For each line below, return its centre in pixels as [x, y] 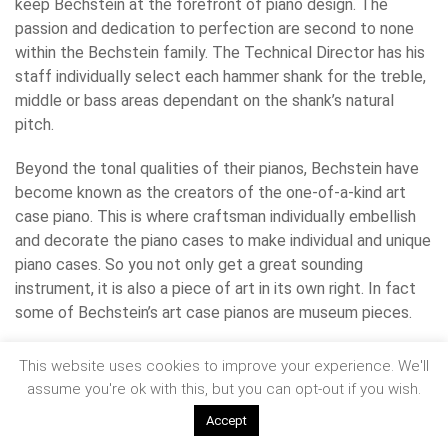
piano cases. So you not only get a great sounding [189, 265]
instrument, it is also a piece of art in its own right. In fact [215, 289]
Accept [226, 420]
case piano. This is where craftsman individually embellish [215, 217]
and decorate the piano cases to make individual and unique [223, 241]
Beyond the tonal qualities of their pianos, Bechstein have [217, 169]
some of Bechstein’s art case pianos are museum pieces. [213, 313]
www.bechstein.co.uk [89, 357]
